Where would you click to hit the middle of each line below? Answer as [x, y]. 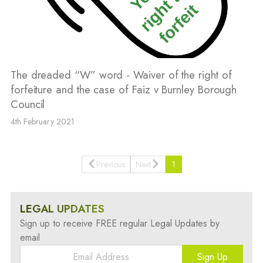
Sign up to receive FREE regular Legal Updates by [119, 223]
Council [28, 104]
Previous [110, 164]
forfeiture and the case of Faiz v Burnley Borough [124, 89]
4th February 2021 [42, 121]
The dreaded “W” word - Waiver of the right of [121, 75]
